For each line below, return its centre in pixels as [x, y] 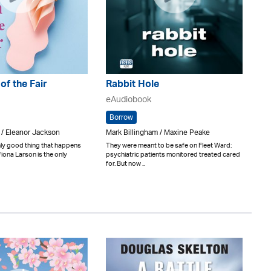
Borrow [121, 118]
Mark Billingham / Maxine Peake [158, 133]
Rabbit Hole [132, 85]
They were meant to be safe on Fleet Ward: [169, 145]
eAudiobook [129, 100]
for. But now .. [125, 164]
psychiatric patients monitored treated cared [173, 155]
